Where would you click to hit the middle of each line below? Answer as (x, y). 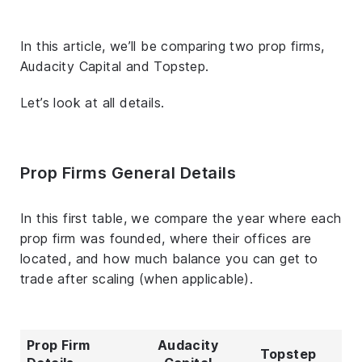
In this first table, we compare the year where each (181, 218)
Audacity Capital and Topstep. (115, 66)
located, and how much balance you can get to (169, 258)
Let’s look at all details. (93, 102)
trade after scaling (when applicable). (137, 278)
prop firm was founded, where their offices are (166, 238)
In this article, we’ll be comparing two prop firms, (173, 46)
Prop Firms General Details (128, 173)
